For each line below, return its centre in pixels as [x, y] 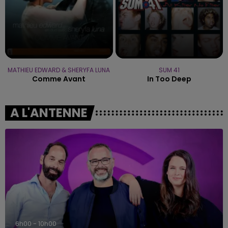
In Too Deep [169, 79]
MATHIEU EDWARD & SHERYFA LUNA [59, 70]
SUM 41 [169, 70]
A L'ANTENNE [49, 112]
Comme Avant [59, 79]
